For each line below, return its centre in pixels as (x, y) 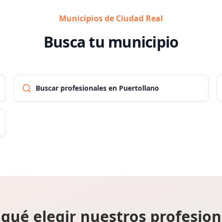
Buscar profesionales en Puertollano (97, 88)
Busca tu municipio (111, 42)
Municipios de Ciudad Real (111, 18)
